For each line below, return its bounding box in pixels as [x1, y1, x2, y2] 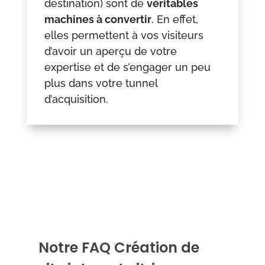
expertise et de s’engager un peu [44, 61, 211, 74]
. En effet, [151, 13, 198, 26]
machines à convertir [44, 13, 151, 26]
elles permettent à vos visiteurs [44, 29, 203, 42]
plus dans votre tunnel [44, 77, 157, 90]
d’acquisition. [44, 93, 108, 106]
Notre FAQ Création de [38, 238, 199, 258]
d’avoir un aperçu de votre [44, 45, 177, 58]
